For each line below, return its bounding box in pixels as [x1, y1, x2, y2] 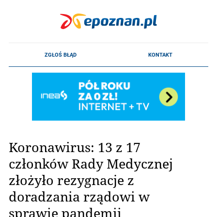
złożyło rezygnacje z [9, 171, 134, 188]
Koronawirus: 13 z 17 [9, 139, 140, 155]
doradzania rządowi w [9, 188, 150, 204]
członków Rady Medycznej [9, 155, 173, 171]
